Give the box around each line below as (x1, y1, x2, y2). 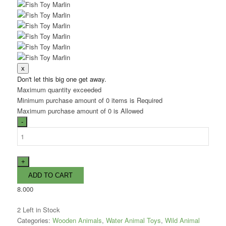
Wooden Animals (52, 215, 102, 225)
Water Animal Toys (105, 215, 161, 225)
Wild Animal (164, 215, 200, 225)
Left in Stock (20, 205, 60, 214)
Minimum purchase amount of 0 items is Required (17, 95, 162, 105)
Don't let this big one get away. (17, 74, 106, 84)
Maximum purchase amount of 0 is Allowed (17, 106, 143, 116)
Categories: (17, 215, 52, 225)
